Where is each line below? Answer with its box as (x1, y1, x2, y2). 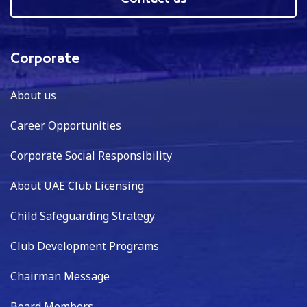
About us (10, 87, 56, 103)
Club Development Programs (10, 238, 159, 254)
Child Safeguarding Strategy (10, 208, 155, 223)
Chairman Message (10, 268, 110, 284)
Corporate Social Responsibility (10, 147, 172, 163)
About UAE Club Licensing (10, 177, 144, 193)
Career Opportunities (10, 117, 121, 133)
